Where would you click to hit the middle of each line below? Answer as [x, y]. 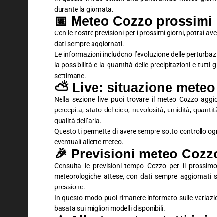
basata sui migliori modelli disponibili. [110, 208]
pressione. [70, 187]
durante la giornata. [84, 9]
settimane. [70, 76]
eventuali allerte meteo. [89, 142]
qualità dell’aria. [78, 121]
